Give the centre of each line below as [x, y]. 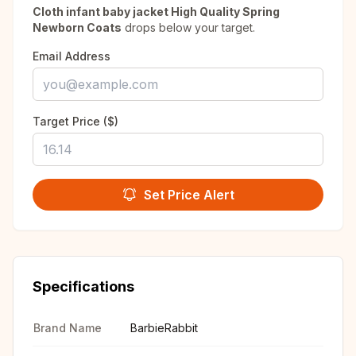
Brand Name [68, 328]
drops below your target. [188, 27]
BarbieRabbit [164, 328]
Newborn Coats [77, 27]
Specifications [83, 286]
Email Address [72, 56]
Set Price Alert [189, 195]
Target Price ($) [75, 121]
